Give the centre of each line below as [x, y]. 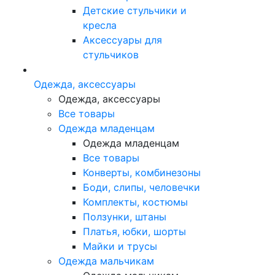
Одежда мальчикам [106, 261]
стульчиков [111, 54]
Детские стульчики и [135, 10]
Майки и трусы [120, 246]
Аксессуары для [122, 40]
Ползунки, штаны [125, 216]
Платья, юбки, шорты [134, 231]
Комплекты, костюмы [135, 202]
